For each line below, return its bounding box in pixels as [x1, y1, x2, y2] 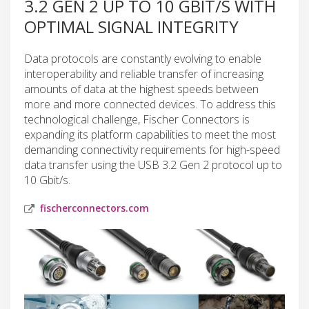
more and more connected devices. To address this [24, 96, 276, 112]
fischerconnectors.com [40, 201, 149, 215]
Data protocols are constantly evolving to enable [24, 50, 261, 66]
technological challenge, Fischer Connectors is [24, 111, 250, 127]
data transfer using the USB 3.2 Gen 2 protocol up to [24, 157, 282, 172]
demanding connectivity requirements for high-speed [24, 141, 280, 157]
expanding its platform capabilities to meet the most [24, 126, 276, 142]
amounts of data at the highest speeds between [24, 81, 259, 97]
